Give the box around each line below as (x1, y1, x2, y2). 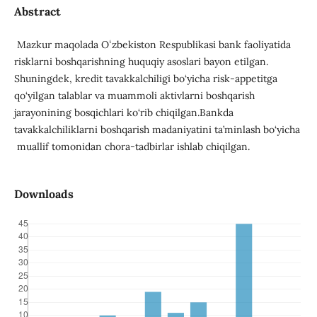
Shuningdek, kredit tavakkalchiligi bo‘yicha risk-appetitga (13, 72, 277, 85)
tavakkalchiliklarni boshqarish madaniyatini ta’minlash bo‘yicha (13, 123, 300, 136)
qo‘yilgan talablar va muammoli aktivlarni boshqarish (13, 89, 255, 102)
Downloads (13, 187, 74, 202)
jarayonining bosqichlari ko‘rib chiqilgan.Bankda (13, 106, 234, 119)
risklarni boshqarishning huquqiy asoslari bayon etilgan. (13, 55, 268, 68)
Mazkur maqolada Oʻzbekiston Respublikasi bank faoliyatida (13, 38, 291, 51)
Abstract (13, 4, 61, 18)
